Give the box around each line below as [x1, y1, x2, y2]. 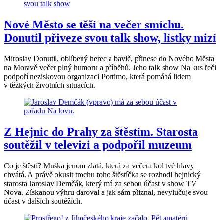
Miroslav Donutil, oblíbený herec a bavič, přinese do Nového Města [4, 55, 214, 63]
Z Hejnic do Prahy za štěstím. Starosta [4, 125, 198, 138]
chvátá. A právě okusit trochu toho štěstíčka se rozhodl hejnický [4, 170, 201, 179]
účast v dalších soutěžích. [4, 197, 82, 205]
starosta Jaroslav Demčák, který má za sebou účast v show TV [4, 179, 197, 188]
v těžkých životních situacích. [4, 81, 97, 90]
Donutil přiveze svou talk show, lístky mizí [4, 31, 216, 45]
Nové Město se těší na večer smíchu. [4, 18, 184, 31]
